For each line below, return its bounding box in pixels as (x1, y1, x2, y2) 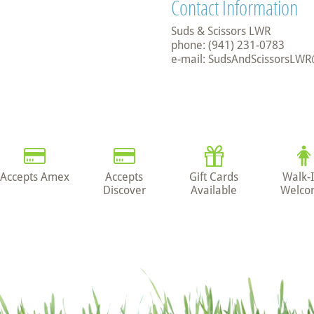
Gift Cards (189, 170, 238, 184)
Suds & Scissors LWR (171, 25, 271, 38)
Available (191, 184, 237, 197)
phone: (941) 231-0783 (171, 39, 285, 52)
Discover (102, 184, 146, 197)
